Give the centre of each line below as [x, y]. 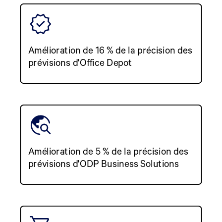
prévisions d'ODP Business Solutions [103, 163]
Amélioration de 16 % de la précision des [110, 49]
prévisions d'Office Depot [80, 62]
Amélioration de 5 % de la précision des [108, 150]
